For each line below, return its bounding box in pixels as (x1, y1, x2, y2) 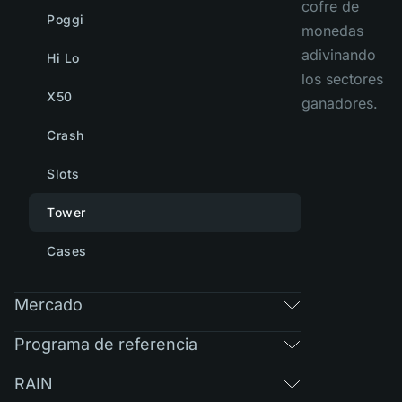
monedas (301, 22, 363, 39)
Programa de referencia (14, 334, 197, 354)
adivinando (301, 46, 376, 64)
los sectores (301, 70, 383, 88)
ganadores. (301, 94, 378, 112)
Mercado (14, 294, 83, 314)
